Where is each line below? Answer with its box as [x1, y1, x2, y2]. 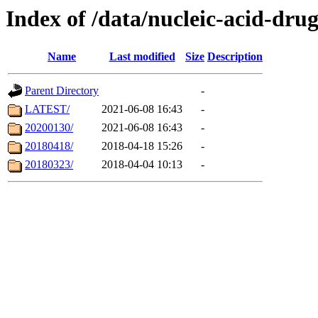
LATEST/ [25, 103, 70, 116]
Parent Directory [25, 84, 99, 97]
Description [207, 50, 263, 63]
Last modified [109, 50, 175, 63]
